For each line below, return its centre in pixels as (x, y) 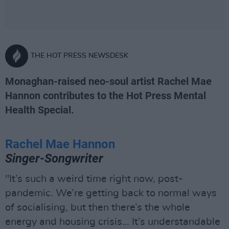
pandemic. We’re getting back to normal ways (111, 193)
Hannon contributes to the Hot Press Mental (106, 96)
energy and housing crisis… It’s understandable (113, 222)
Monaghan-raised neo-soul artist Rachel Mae (108, 81)
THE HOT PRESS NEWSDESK (79, 56)
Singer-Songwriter (54, 158)
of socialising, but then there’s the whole (98, 208)
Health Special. (40, 110)
